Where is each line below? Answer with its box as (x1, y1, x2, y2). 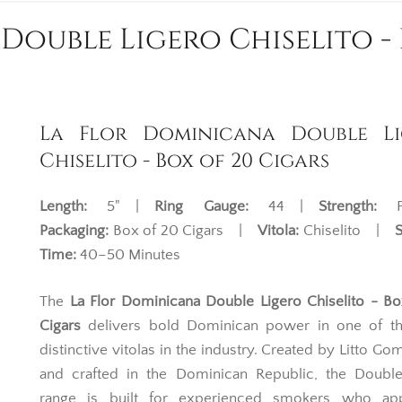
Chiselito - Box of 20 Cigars (39, 147, 329, 174)
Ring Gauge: (154, 197, 249, 214)
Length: (39, 197, 87, 214)
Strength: (318, 197, 377, 214)
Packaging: (39, 222, 109, 239)
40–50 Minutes (76, 246, 180, 263)
